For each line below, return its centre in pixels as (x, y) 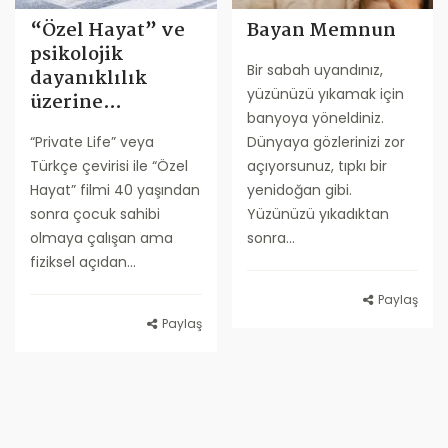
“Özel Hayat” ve (107, 31)
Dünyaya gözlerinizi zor (325, 142)
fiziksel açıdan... (83, 262)
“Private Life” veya (92, 142)
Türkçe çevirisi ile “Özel (109, 166)
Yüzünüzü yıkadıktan (317, 214)
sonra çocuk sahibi (95, 214)
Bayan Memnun (321, 31)
